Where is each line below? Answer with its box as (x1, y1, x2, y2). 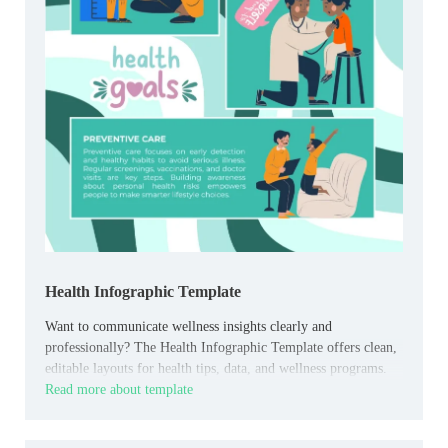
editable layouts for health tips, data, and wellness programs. (45, 361, 387, 377)
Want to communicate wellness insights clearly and (45, 319, 332, 335)
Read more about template (45, 382, 193, 398)
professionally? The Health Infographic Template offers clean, (45, 340, 397, 356)
